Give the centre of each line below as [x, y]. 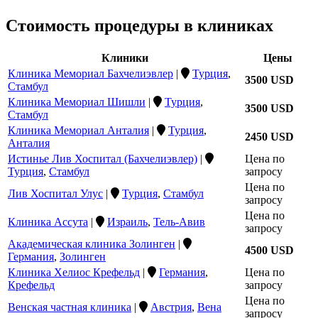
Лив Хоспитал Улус [55, 193]
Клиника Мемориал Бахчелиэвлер [91, 73]
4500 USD [269, 250]
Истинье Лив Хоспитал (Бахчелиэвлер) [103, 158]
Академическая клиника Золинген [92, 243]
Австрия [171, 307]
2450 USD [269, 136]
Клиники [125, 57]
